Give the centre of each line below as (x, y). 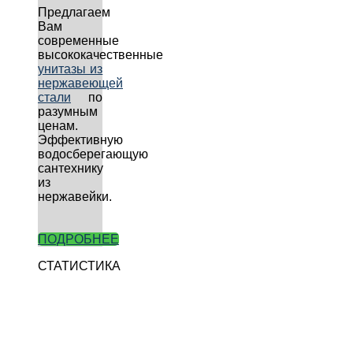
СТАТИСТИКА (79, 266)
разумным (68, 112)
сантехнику (71, 169)
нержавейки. (75, 197)
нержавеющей (80, 84)
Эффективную (80, 140)
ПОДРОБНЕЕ (78, 240)
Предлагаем (74, 13)
